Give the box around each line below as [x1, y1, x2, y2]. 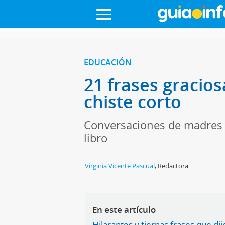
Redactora [158, 161, 189, 170]
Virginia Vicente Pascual [85, 161, 155, 170]
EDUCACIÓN [83, 57, 132, 68]
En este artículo [92, 204, 156, 215]
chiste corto [83, 90, 181, 114]
